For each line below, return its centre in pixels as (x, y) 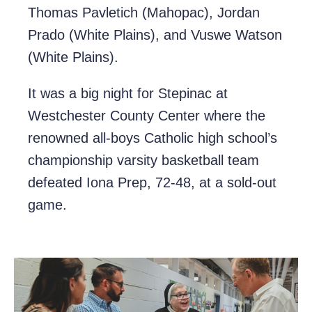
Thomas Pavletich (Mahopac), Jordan (144, 13)
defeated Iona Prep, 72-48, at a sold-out (152, 183)
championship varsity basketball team (143, 161)
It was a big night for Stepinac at (128, 94)
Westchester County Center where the (147, 116)
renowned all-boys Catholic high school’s (153, 138)
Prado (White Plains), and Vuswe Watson (155, 35)
